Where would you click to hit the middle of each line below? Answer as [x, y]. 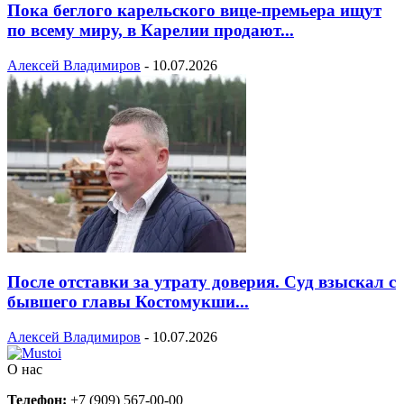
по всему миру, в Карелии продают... [151, 30]
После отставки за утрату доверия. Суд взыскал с [202, 282]
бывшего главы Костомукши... [128, 302]
